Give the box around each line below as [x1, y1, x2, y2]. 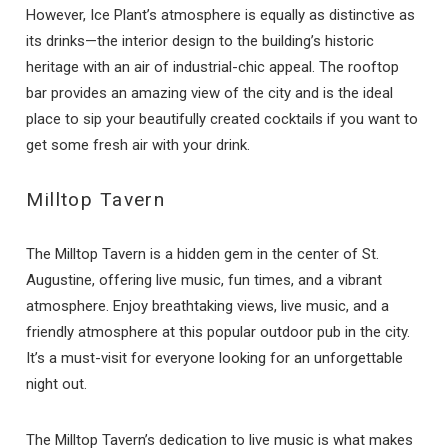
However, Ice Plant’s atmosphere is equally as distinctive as [26, 6, 416, 25]
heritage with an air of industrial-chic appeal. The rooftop [26, 58, 400, 77]
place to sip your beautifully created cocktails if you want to [26, 110, 419, 129]
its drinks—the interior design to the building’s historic [26, 32, 375, 51]
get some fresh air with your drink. [26, 136, 251, 155]
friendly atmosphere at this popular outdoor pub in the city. [26, 323, 411, 342]
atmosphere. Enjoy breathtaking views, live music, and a [26, 297, 390, 316]
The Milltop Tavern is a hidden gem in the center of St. [26, 245, 380, 264]
